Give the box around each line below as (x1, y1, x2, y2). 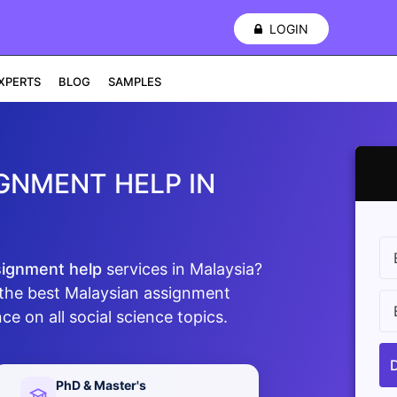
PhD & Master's (55, 378, 146, 393)
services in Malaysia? (101, 259, 262, 278)
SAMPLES (107, 74, 161, 89)
